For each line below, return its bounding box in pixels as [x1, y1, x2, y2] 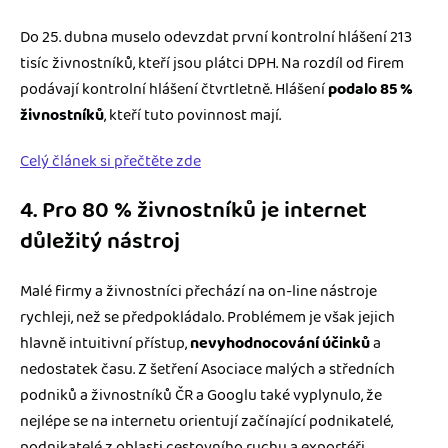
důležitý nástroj [20, 224, 180, 260]
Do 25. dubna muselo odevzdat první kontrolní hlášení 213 [20, 25, 412, 51]
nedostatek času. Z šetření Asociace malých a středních [20, 357, 395, 383]
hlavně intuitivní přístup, [20, 331, 190, 357]
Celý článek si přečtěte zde [20, 149, 201, 175]
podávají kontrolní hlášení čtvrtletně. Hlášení [20, 77, 328, 103]
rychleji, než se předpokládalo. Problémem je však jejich [20, 305, 395, 331]
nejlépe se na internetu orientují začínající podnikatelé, [20, 409, 393, 435]
